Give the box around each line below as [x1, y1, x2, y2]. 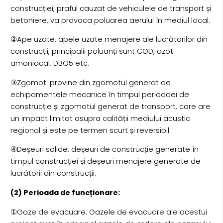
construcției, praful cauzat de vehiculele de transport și [10, 3, 211, 13]
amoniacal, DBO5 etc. [10, 58, 89, 69]
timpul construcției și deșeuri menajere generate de [10, 156, 201, 167]
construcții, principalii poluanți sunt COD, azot [10, 46, 173, 57]
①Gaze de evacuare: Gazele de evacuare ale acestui [10, 207, 207, 217]
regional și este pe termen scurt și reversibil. [10, 125, 171, 135]
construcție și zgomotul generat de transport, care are [10, 101, 211, 111]
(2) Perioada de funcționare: [10, 188, 120, 198]
